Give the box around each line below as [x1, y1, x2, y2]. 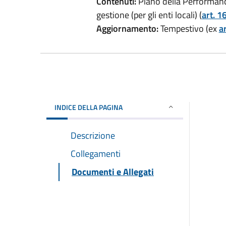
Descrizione [71, 128, 115, 142]
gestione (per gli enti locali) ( [96, 8, 202, 22]
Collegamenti [71, 146, 121, 160]
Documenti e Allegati [72, 164, 154, 179]
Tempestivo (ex [158, 21, 219, 35]
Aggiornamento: [96, 21, 158, 35]
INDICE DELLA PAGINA [54, 101, 123, 112]
